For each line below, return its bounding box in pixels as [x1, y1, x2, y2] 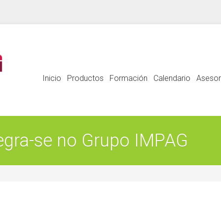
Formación [110, 74, 147, 83]
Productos [67, 74, 104, 83]
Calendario [153, 74, 190, 83]
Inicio [42, 74, 61, 83]
